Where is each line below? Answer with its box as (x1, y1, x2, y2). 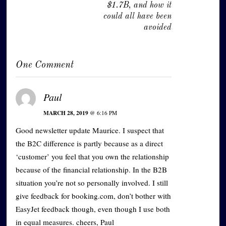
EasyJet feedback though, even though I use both (16, 204, 171, 214)
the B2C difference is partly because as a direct (16, 138, 163, 149)
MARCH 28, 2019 (43, 108, 89, 118)
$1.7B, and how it (106, 2, 172, 10)
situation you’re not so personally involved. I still (16, 178, 168, 188)
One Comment (16, 60, 74, 71)
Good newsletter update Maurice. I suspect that (16, 125, 164, 136)
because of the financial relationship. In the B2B (16, 164, 167, 175)
